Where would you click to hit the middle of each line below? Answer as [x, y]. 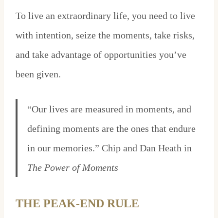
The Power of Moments [73, 168]
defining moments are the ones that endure [111, 129]
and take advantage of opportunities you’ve [101, 55]
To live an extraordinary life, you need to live [105, 16]
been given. [38, 74]
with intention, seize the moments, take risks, [105, 35]
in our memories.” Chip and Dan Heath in [109, 148]
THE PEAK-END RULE [79, 204]
